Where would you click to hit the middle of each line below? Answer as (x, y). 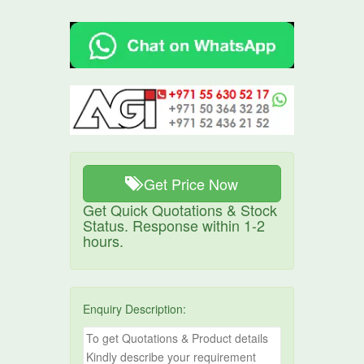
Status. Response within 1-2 (174, 225)
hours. (104, 241)
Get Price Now (191, 184)
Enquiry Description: (135, 309)
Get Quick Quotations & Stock (180, 210)
